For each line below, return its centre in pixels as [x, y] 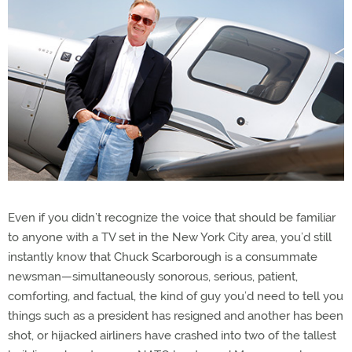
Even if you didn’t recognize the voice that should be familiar [172, 218]
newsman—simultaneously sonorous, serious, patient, [153, 277]
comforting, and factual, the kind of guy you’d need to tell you [176, 297]
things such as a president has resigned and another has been [176, 316]
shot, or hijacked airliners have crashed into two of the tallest [172, 336]
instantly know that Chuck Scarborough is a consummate [163, 257]
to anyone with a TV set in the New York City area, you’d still [170, 238]
